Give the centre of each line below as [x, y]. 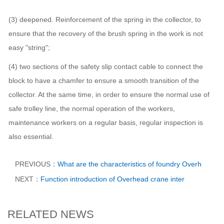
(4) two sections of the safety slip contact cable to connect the [106, 66]
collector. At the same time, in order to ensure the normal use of [109, 94]
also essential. [31, 136]
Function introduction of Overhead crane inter [112, 179]
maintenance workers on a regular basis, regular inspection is [106, 122]
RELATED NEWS [51, 214]
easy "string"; [29, 47]
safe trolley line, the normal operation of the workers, [92, 108]
